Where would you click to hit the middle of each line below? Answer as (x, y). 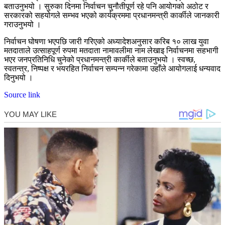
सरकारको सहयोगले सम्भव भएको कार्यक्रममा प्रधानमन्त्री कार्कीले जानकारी (112, 16)
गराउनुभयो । (23, 25)
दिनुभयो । (19, 78)
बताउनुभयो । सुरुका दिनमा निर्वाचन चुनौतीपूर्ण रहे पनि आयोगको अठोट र (106, 7)
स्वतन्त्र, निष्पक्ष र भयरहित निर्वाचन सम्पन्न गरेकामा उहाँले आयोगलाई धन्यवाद (112, 69)
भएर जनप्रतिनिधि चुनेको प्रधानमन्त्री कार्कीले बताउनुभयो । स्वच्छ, (100, 60)
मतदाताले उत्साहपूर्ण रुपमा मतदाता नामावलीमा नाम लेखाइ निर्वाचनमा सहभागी (111, 51)
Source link (22, 95)
